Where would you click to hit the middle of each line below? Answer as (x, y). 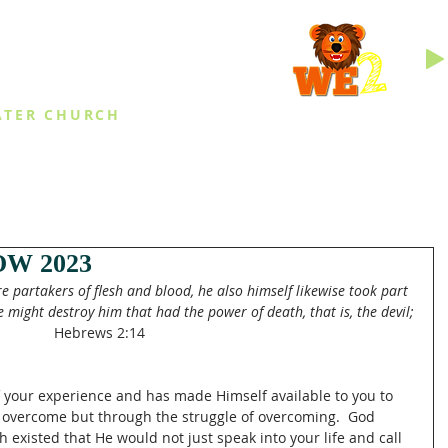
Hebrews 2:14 (99, 332)
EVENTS (125, 159)
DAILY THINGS (284, 159)
